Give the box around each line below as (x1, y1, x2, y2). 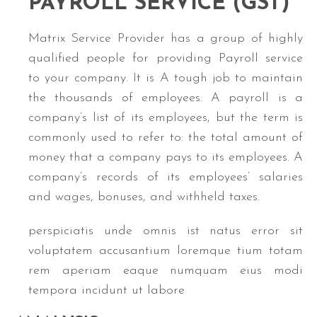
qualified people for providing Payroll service (28, 52, 303, 66)
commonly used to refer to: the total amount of (28, 131, 303, 145)
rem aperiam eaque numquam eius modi (28, 264, 303, 278)
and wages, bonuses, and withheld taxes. (28, 190, 260, 204)
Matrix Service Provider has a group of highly (28, 32, 303, 46)
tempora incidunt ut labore (28, 284, 185, 298)
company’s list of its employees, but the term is (28, 111, 303, 125)
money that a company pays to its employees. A (28, 151, 303, 165)
